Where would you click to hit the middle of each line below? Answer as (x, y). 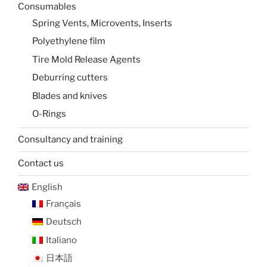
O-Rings (49, 114)
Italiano (61, 240)
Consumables (47, 7)
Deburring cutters (70, 78)
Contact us (41, 164)
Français (63, 204)
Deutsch (63, 222)
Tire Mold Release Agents (86, 59)
